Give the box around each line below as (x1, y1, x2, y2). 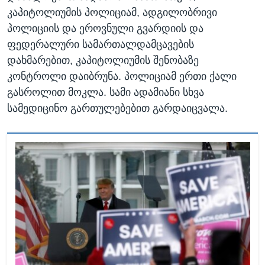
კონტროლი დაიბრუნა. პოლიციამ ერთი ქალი (7, 70, 237, 83)
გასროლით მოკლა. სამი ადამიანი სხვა (7, 86, 204, 99)
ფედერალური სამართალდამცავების (7, 38, 194, 51)
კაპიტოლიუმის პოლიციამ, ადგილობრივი (7, 7, 217, 19)
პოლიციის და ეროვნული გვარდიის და (7, 22, 203, 35)
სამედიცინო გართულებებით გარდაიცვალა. (7, 102, 228, 115)
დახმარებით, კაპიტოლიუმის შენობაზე (7, 54, 199, 67)
